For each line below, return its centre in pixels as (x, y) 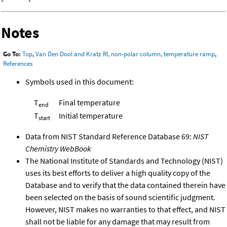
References (18, 64)
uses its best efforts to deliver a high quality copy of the (118, 173)
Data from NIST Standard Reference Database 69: (109, 136)
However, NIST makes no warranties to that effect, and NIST (125, 209)
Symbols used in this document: (80, 81)
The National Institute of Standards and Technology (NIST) (124, 160)
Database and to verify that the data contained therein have (125, 185)
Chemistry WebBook (58, 148)
